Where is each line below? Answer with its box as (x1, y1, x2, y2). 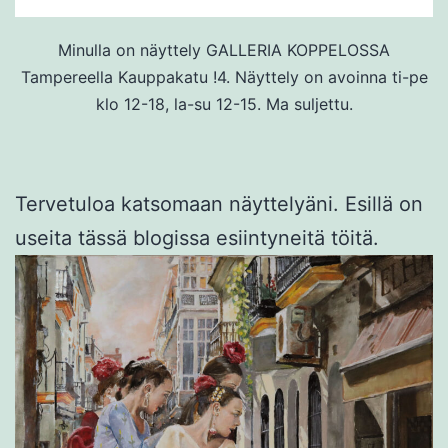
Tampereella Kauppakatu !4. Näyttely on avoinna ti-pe (20, 66, 428, 87)
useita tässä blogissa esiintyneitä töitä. (15, 225, 379, 250)
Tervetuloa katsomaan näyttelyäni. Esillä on (15, 191, 423, 216)
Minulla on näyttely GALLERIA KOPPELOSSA (58, 39, 390, 60)
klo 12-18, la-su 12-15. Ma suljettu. (95, 93, 353, 114)
